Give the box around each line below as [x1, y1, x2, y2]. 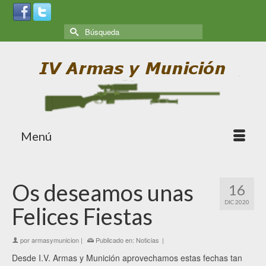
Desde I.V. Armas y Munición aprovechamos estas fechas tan [12, 252, 242, 264]
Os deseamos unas [12, 179, 194, 206]
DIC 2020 [224, 198, 249, 205]
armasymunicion [31, 235, 79, 245]
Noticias [136, 235, 159, 245]
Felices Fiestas [12, 202, 153, 230]
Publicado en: [94, 235, 136, 245]
